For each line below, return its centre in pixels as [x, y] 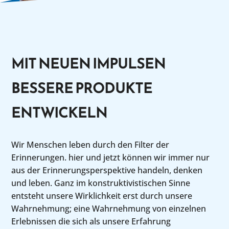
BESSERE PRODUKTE [82, 88]
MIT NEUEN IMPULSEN [89, 63]
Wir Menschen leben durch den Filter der [90, 144]
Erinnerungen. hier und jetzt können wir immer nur [111, 157]
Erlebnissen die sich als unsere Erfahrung [91, 221]
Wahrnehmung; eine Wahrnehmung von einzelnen [109, 208]
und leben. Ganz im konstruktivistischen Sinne [101, 183]
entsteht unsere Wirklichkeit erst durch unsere [102, 196]
